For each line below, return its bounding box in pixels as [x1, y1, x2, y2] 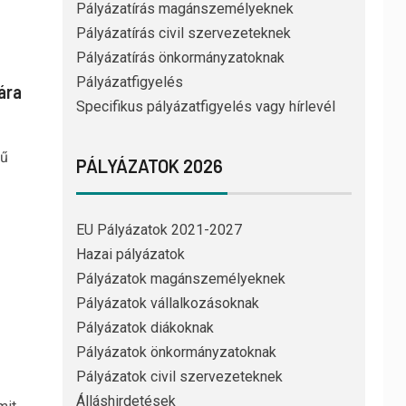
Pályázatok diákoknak [75, 319, 214, 337]
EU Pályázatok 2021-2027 [75, 221, 242, 239]
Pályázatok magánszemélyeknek [75, 270, 285, 288]
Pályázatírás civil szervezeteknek [75, 24, 291, 43]
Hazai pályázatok [75, 246, 185, 264]
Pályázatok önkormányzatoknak [75, 343, 276, 362]
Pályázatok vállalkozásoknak [75, 295, 259, 313]
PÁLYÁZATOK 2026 [75, 155, 223, 178]
